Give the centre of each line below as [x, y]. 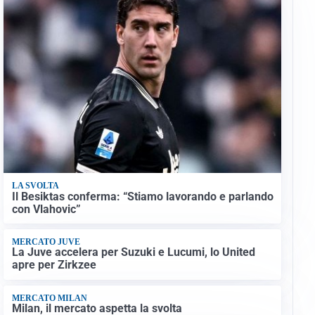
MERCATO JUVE [46, 242]
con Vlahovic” [46, 209]
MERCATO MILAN [49, 298]
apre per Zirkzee [54, 265]
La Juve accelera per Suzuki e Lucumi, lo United [133, 252]
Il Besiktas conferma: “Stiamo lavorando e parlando [142, 196]
